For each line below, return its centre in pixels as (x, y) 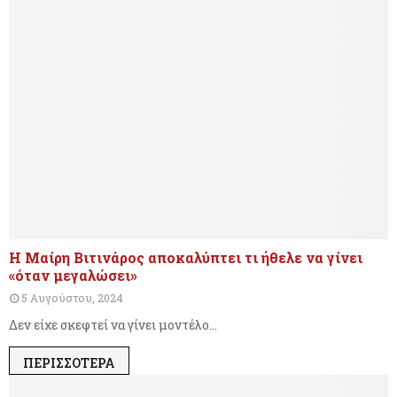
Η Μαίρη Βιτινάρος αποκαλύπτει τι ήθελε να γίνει (186, 258)
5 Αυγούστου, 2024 (72, 298)
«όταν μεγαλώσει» (73, 276)
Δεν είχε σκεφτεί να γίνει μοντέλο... (113, 325)
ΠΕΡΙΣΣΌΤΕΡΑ (69, 363)
